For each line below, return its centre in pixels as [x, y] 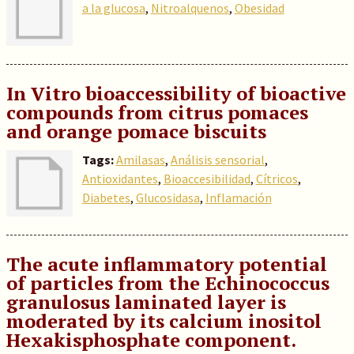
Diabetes [106, 198]
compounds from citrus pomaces [157, 112]
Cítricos [277, 179]
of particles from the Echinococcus [168, 283]
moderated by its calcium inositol [164, 321]
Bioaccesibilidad [207, 179]
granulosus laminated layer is [146, 302]
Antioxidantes [120, 179]
